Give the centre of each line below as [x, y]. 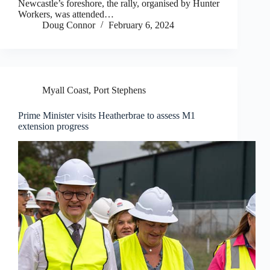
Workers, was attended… [66, 14]
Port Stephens [120, 90]
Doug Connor [69, 25]
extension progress [53, 127]
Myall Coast [65, 90]
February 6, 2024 [141, 25]
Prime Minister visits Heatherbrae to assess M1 [107, 116]
